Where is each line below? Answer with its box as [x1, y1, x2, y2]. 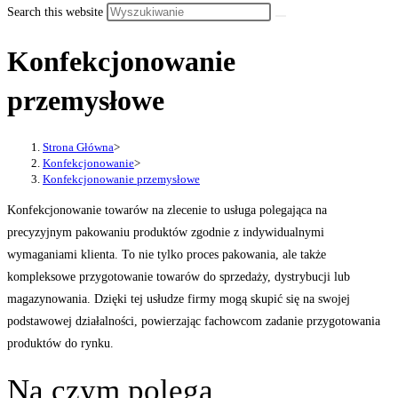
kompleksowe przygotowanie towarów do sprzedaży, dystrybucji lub [7, 269, 350, 283]
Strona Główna [43, 139, 114, 154]
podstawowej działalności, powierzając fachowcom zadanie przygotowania [7, 314, 380, 328]
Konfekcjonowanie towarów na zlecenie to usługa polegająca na [7, 203, 327, 217]
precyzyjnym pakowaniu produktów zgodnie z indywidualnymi [7, 225, 324, 239]
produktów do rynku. [7, 336, 114, 350]
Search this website [7, 5, 107, 19]
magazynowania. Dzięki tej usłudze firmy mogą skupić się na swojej [7, 291, 350, 306]
